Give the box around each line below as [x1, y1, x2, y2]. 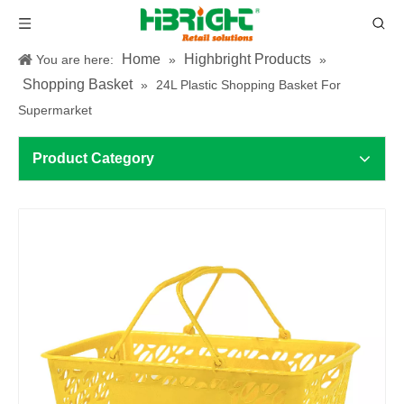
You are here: [36, 52, 114, 67]
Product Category [32, 151, 154, 166]
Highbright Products [184, 51, 311, 67]
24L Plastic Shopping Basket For [156, 78, 341, 92]
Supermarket [18, 103, 92, 117]
